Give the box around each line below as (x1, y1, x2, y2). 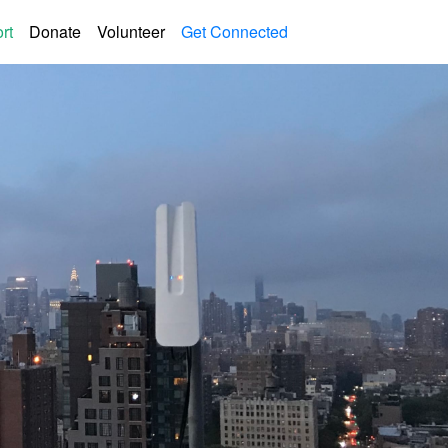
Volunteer (97, 20, 165, 43)
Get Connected (181, 20, 288, 43)
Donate (29, 20, 81, 43)
